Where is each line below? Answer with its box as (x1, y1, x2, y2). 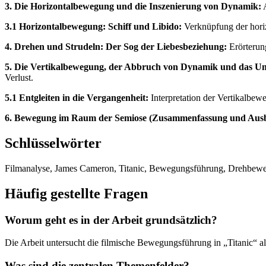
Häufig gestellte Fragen (5, 185, 148, 201)
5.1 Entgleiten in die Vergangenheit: (5, 92, 148, 103)
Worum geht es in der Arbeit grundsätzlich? (5, 213, 217, 226)
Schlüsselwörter (5, 135, 102, 151)
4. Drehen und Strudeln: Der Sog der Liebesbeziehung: (5, 41, 227, 52)
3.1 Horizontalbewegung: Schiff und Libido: (5, 21, 182, 31)
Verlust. (5, 72, 33, 83)
